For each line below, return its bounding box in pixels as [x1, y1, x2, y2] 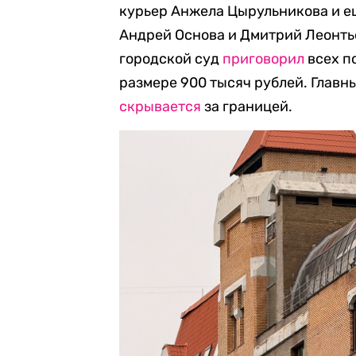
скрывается [119, 98, 201, 115]
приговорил [222, 50, 304, 68]
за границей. [201, 98, 292, 115]
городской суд [119, 50, 222, 68]
